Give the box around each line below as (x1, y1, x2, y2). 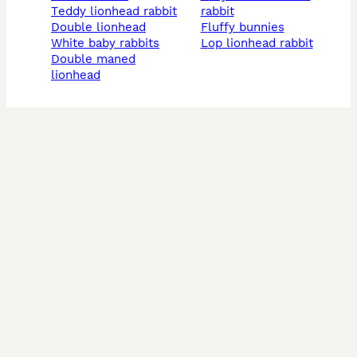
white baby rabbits (62, 36, 159, 51)
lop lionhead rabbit (207, 36, 313, 51)
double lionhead (60, 20, 146, 35)
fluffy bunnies (207, 20, 284, 35)
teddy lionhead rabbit (58, 4, 177, 19)
